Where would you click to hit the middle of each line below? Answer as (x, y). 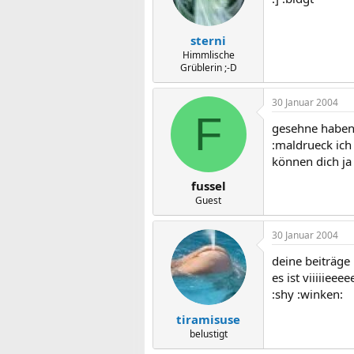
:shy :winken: (307, 294)
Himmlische (208, 55)
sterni (208, 40)
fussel (208, 186)
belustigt (208, 333)
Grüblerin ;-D (208, 67)
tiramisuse (208, 319)
